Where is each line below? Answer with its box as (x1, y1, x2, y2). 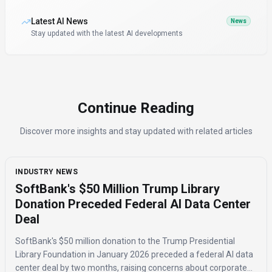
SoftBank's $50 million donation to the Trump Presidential (15, 236, 235, 246)
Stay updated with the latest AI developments (31, 29, 183, 38)
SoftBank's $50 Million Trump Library (15, 182, 220, 197)
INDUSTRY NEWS (15, 168, 78, 177)
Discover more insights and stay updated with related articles (19, 126, 253, 137)
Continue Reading (78, 100, 194, 117)
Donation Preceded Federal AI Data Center (15, 197, 251, 212)
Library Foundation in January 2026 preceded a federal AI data (15, 250, 253, 260)
